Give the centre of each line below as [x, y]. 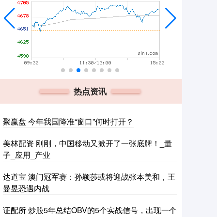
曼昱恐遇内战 [26, 188]
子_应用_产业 [27, 155]
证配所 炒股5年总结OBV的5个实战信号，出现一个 [90, 210]
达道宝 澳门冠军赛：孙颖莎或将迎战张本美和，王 [89, 177]
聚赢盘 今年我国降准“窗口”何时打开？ [68, 121]
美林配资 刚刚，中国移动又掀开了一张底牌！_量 [87, 143]
